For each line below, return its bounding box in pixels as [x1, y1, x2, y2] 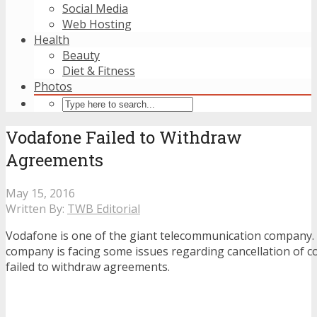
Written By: [6, 200, 67, 217]
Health [34, 32, 69, 47]
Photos [34, 79, 72, 94]
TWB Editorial [67, 200, 140, 217]
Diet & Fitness [62, 63, 135, 79]
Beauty [62, 47, 100, 63]
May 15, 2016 [6, 185, 75, 201]
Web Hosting [62, 16, 132, 32]
